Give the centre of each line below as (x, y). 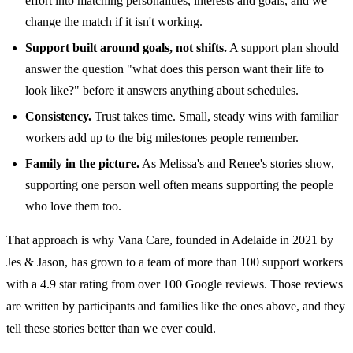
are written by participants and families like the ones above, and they (176, 306)
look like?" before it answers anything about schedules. (162, 90)
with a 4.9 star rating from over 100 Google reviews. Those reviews (175, 284)
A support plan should (283, 47)
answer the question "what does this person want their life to (175, 69)
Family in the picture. (82, 163)
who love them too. (73, 206)
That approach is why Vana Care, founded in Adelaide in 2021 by (170, 240)
